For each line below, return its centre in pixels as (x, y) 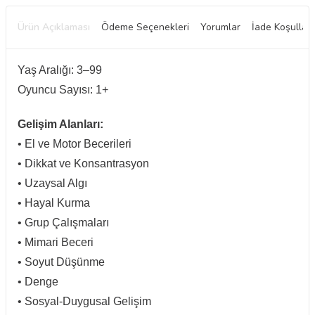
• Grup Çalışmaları (63, 223)
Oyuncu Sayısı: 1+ (63, 90)
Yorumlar (220, 27)
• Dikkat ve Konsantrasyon (83, 164)
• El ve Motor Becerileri (75, 144)
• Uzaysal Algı (52, 184)
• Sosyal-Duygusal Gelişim (84, 302)
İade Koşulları (282, 27)
